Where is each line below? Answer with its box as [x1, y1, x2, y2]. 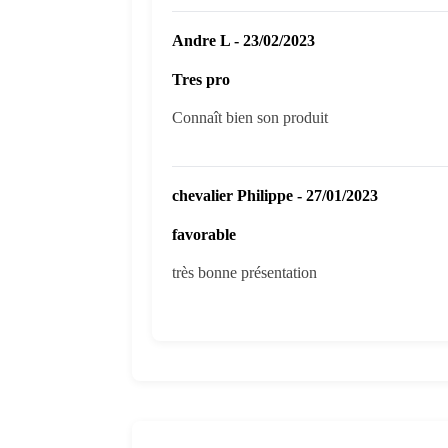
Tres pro [172, 70, 230, 88]
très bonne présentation [172, 264, 317, 282]
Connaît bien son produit [172, 108, 328, 126]
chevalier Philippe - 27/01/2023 [172, 186, 378, 204]
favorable [172, 226, 236, 244]
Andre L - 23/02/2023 [172, 31, 315, 49]
